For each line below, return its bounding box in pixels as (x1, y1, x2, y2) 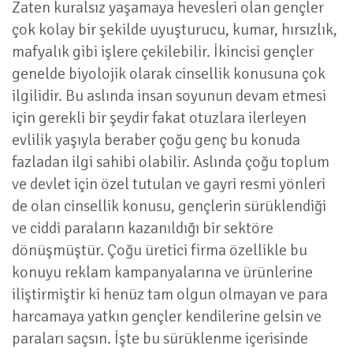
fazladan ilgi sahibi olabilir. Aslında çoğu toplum (12, 152, 329, 172)
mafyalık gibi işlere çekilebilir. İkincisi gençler (12, 42, 314, 61)
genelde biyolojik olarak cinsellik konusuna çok (12, 64, 325, 84)
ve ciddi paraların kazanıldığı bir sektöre (12, 218, 273, 238)
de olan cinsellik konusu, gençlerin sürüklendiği (12, 196, 326, 216)
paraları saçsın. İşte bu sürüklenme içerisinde (12, 329, 308, 348)
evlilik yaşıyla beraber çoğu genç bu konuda (12, 130, 300, 150)
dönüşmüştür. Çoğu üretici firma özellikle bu (12, 240, 307, 260)
